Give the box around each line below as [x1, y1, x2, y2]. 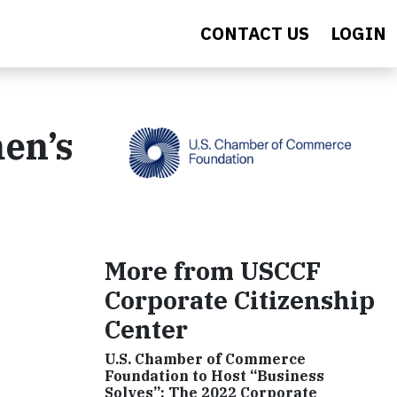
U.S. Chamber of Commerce [105, 349, 306, 368]
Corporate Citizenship [105, 283, 375, 316]
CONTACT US [200, 21, 309, 45]
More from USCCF [105, 253, 321, 287]
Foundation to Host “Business [105, 366, 324, 385]
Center [105, 312, 188, 346]
